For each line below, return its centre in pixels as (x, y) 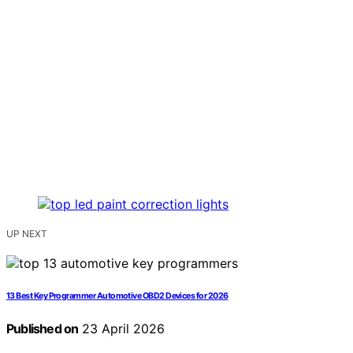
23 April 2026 (122, 328)
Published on (43, 328)
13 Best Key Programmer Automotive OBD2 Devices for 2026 (117, 295)
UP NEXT (27, 233)
